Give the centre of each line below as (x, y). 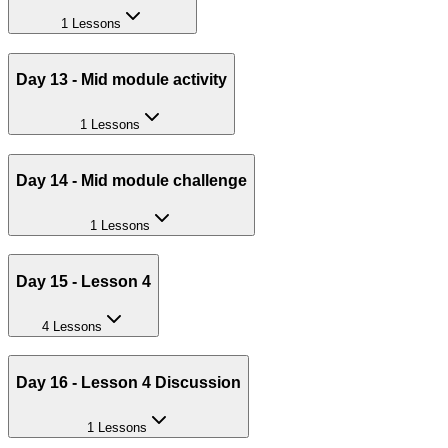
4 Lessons (71, 326)
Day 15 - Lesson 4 (83, 282)
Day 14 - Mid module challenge (131, 181)
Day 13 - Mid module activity (121, 80)
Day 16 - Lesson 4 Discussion (128, 382)
